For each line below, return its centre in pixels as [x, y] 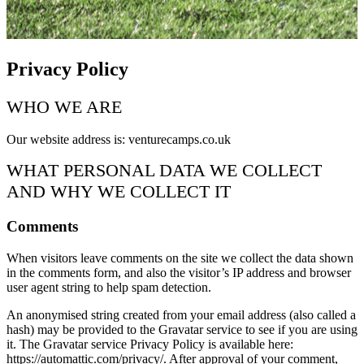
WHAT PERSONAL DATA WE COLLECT [164, 171]
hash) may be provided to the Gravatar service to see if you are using [182, 329]
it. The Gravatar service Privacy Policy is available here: [150, 344]
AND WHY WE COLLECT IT [119, 192]
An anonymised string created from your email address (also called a [181, 314]
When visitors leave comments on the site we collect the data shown [180, 258]
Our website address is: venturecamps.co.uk [119, 140]
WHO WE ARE [64, 106]
